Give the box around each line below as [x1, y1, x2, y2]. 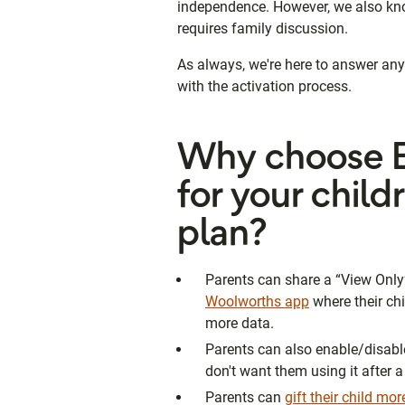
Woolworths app [205, 292, 309, 310]
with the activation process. [177, 77, 352, 95]
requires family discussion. [177, 19, 348, 37]
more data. [205, 314, 274, 332]
